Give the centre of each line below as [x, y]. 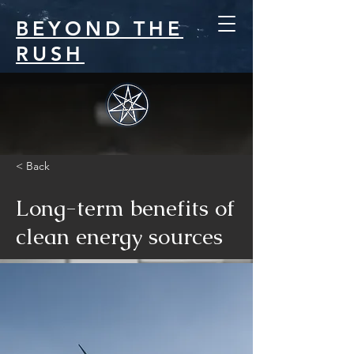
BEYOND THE [100, 28]
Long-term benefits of [125, 208]
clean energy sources [119, 236]
